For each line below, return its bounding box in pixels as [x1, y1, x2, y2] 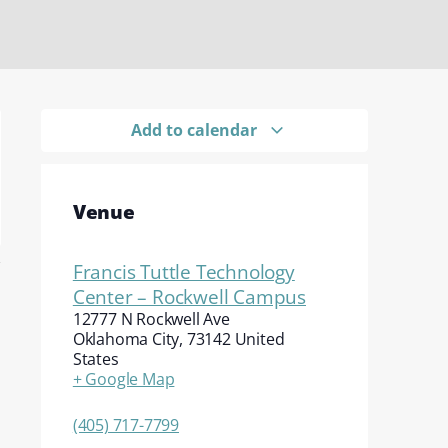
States [72, 348, 119, 370]
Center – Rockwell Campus [72, 283, 306, 310]
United [234, 328, 285, 350]
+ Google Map [72, 368, 175, 390]
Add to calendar [131, 119, 262, 141]
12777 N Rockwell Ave [72, 308, 230, 330]
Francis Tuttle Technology [72, 258, 295, 285]
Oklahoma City [72, 328, 180, 350]
